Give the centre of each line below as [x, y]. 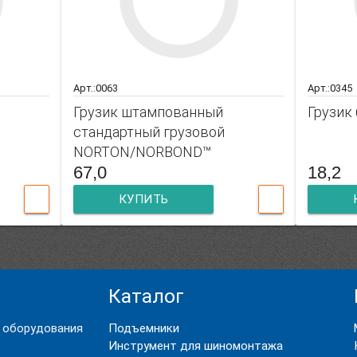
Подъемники [144, 328]
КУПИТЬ [143, 199]
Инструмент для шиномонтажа [196, 345]
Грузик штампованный [148, 112]
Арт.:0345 [330, 88]
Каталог [147, 296]
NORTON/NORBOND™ [142, 151]
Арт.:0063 [95, 88]
